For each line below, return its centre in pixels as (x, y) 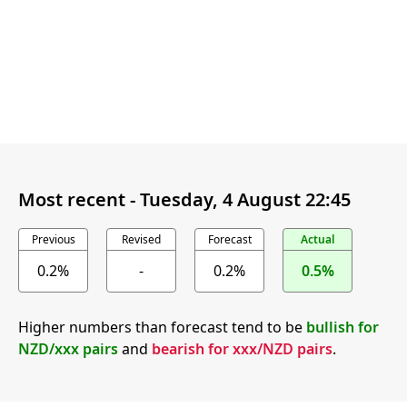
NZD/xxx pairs (68, 349)
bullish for (342, 328)
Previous (53, 240)
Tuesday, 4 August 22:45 (245, 199)
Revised (141, 240)
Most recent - (79, 199)
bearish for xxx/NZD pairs (242, 349)
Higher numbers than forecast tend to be (162, 328)
